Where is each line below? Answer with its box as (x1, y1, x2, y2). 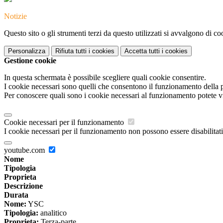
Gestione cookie (4, 56, 56, 65)
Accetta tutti (124, 47, 160, 55)
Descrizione (4, 182, 43, 191)
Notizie (4, 12, 27, 21)
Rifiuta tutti (55, 47, 87, 55)
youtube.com (4, 146, 47, 155)
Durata (4, 191, 28, 200)
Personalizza (8, 47, 45, 55)
